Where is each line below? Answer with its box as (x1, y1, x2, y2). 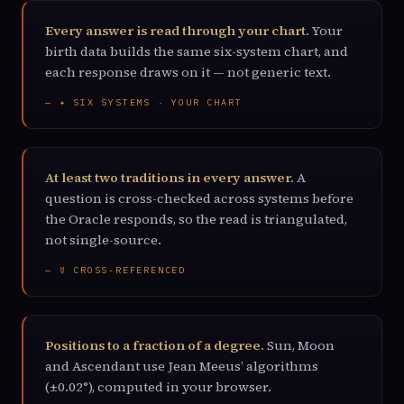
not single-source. (45, 231, 161, 249)
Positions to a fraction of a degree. (45, 336, 264, 354)
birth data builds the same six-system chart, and (45, 42, 348, 60)
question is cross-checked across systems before (45, 189, 353, 207)
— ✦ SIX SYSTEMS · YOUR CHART (45, 96, 243, 108)
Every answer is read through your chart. (45, 22, 309, 40)
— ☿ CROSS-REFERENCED (45, 264, 186, 276)
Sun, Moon (264, 336, 335, 354)
